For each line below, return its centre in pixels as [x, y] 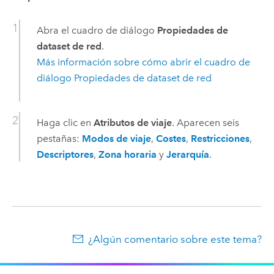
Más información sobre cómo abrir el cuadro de [143, 62]
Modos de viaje [116, 138]
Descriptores [65, 154]
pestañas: [59, 138]
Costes [171, 138]
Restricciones [220, 138]
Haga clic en [65, 122]
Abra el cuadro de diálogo [97, 30]
